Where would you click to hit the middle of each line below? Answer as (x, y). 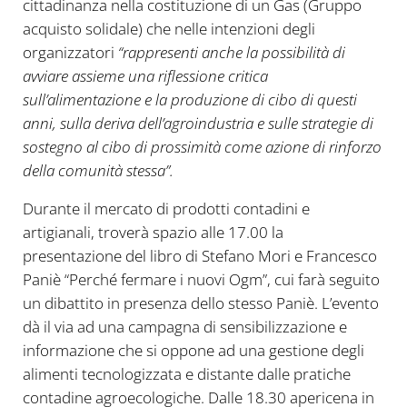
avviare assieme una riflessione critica (145, 76)
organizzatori (68, 53)
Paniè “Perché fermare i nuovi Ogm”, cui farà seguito (201, 280)
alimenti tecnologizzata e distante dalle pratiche (186, 374)
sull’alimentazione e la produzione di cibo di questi (189, 100)
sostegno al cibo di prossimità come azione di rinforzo (202, 147)
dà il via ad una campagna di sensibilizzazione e (184, 327)
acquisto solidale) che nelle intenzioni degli (169, 29)
